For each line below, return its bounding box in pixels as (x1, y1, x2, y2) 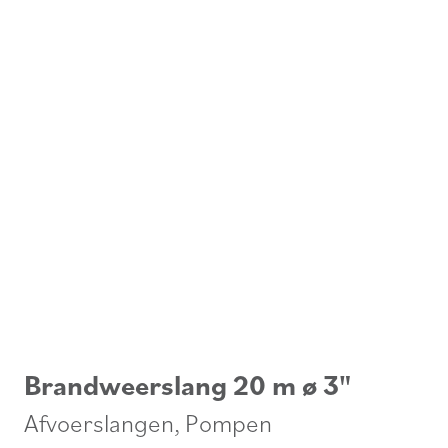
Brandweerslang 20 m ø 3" (24, 365, 351, 403)
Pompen (185, 405, 272, 439)
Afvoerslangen (24, 405, 174, 439)
